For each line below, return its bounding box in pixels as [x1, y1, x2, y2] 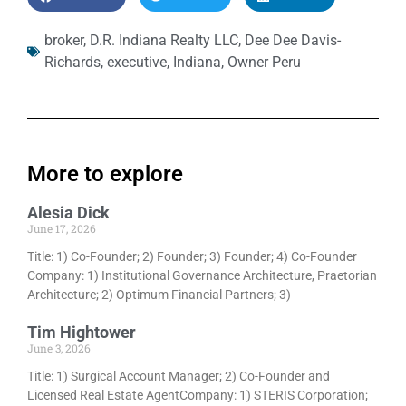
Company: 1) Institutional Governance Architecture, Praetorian [27, 267, 377, 283]
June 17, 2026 [27, 220, 96, 236]
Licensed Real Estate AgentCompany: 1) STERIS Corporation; [27, 387, 368, 402]
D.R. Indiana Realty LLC [90, 31, 238, 49]
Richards [44, 53, 101, 71]
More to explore [27, 160, 183, 187]
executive [107, 53, 167, 71]
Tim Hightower [27, 322, 136, 342]
